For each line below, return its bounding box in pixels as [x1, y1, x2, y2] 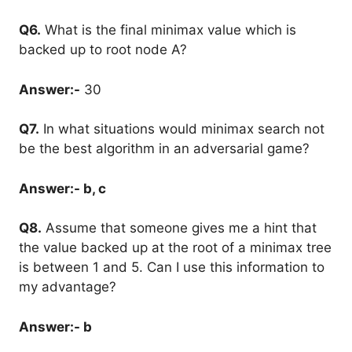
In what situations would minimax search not [39, 121, 324, 137]
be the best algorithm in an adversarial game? [19, 141, 310, 156]
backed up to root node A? [19, 42, 187, 57]
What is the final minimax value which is [41, 22, 296, 38]
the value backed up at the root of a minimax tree [19, 240, 332, 255]
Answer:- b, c [19, 180, 106, 196]
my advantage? [19, 279, 116, 295]
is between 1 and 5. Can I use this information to [19, 259, 324, 275]
